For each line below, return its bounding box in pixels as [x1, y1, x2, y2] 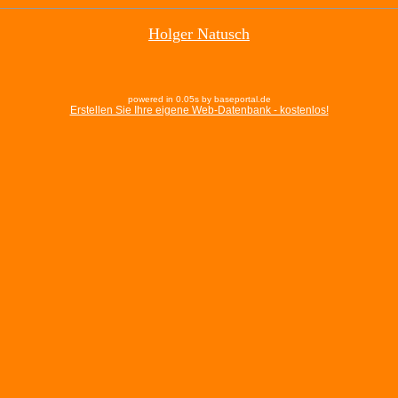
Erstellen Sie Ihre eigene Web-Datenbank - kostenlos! [69, 104, 329, 117]
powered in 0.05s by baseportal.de [127, 94, 271, 105]
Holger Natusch [148, 25, 250, 44]
